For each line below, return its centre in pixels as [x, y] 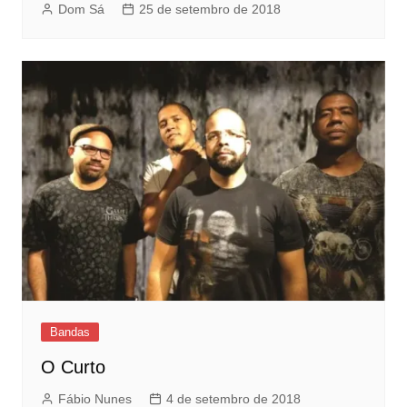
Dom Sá [81, 10]
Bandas [69, 332]
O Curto [73, 367]
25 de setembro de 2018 [209, 10]
